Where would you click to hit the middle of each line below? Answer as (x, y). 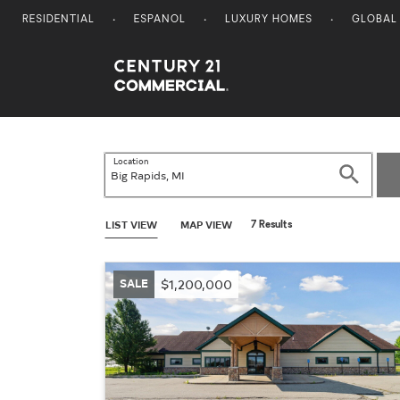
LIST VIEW (131, 224)
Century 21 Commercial (206, 71)
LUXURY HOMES (269, 20)
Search (374, 174)
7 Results (271, 225)
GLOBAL (375, 20)
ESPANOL (160, 20)
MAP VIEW (206, 224)
